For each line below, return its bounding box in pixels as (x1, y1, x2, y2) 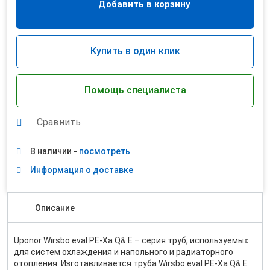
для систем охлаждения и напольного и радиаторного (14, 247, 233, 257)
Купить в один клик (90, 45, 180, 57)
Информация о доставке (30, 165, 133, 175)
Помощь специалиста (84, 84, 186, 96)
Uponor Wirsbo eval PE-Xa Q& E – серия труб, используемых (14, 236, 248, 245)
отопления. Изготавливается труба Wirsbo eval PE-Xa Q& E (14, 259, 248, 268)
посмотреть (79, 146, 130, 156)
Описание (35, 203, 75, 213)
